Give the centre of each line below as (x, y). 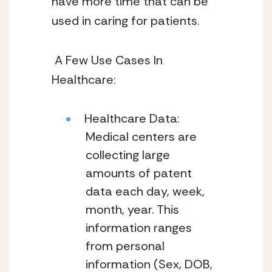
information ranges (139, 228)
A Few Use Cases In (107, 60)
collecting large (128, 155)
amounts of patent (139, 173)
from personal (125, 246)
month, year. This (132, 209)
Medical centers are (141, 137)
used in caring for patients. (127, 21)
